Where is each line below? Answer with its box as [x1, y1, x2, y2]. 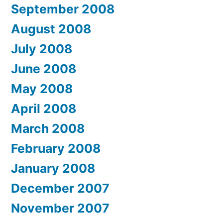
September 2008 [11, 1, 114, 17]
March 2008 [11, 121, 85, 136]
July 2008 [11, 41, 72, 57]
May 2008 [11, 81, 73, 97]
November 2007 [11, 201, 110, 216]
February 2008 [11, 141, 101, 156]
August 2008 [11, 21, 91, 37]
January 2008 [11, 161, 95, 176]
